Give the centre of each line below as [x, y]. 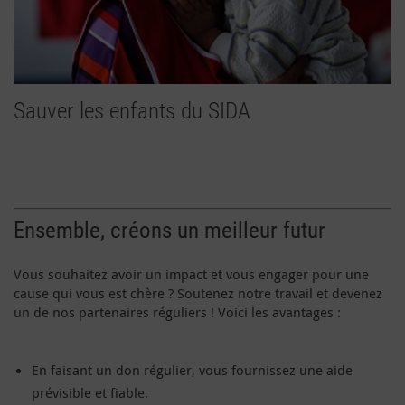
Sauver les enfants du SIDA [132, 111]
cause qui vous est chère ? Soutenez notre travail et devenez [198, 292]
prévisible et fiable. [90, 392]
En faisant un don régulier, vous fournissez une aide [192, 369]
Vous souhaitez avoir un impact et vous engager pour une [191, 273]
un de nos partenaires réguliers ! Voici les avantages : [177, 311]
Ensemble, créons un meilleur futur [170, 230]
